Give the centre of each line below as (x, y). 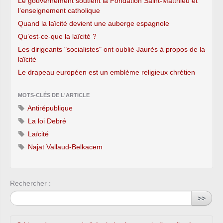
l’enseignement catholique (59, 10)
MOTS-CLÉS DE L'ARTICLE (54, 95)
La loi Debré (46, 121)
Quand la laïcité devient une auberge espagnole (94, 23)
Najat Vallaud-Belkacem (64, 147)
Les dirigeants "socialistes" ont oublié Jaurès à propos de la (111, 49)
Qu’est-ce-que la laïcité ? (57, 36)
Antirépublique (49, 108)
